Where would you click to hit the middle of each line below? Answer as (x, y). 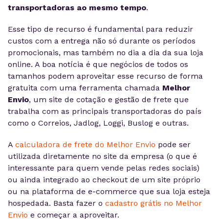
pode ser (173, 144)
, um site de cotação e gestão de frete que (109, 99)
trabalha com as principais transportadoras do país (105, 111)
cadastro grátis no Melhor (153, 203)
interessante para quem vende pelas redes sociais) (104, 168)
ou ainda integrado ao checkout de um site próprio (104, 180)
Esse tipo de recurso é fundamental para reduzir (100, 29)
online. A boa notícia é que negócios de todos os (98, 64)
